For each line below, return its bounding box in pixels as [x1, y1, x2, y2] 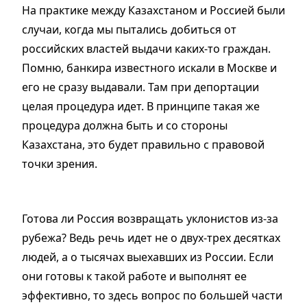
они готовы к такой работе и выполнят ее [22, 269, 247, 284]
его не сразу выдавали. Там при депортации [22, 79, 259, 95]
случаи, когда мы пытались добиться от [22, 22, 236, 38]
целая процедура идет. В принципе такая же [22, 99, 260, 114]
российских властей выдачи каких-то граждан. [22, 41, 271, 57]
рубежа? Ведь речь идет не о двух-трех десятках [22, 230, 280, 246]
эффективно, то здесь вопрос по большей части [22, 288, 282, 304]
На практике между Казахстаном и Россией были [22, 3, 285, 19]
